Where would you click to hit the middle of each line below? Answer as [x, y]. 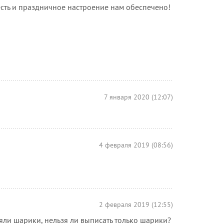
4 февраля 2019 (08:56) [136, 145]
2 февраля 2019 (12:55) [136, 204]
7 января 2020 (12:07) [138, 97]
